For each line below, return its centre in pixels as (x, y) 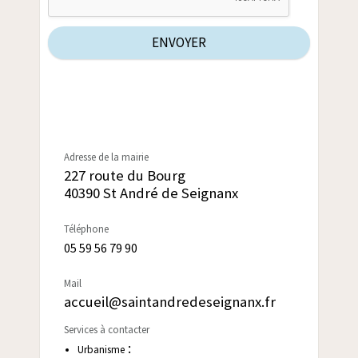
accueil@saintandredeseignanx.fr (170, 302)
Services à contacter (107, 330)
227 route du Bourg (125, 176)
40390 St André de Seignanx (151, 193)
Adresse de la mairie (106, 157)
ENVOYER (179, 43)
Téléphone (86, 229)
